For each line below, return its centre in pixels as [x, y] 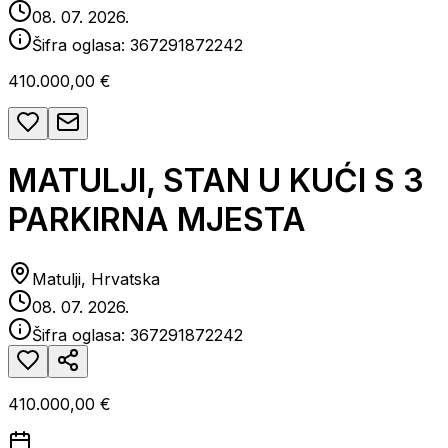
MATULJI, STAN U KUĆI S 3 [216, 181]
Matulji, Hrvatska [96, 278]
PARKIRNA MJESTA [157, 220]
